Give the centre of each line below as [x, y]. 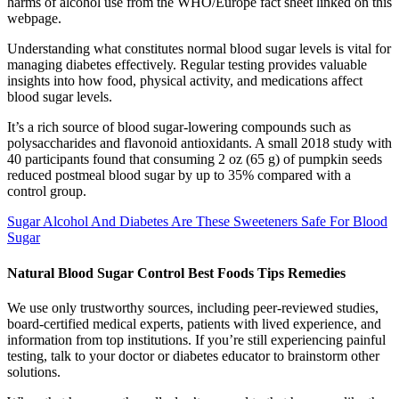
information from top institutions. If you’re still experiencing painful [196, 339]
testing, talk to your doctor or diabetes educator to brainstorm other [193, 355]
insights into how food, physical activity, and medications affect [185, 81]
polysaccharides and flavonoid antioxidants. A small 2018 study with [199, 143]
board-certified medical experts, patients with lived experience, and [194, 323]
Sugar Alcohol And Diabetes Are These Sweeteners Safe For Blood [197, 222]
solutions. [34, 371]
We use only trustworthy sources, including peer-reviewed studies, [193, 307]
